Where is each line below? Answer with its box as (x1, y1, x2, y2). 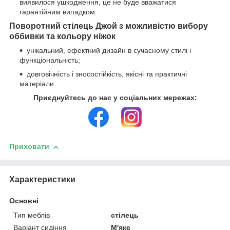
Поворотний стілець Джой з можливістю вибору (9, 22, 208, 31)
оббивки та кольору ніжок (9, 32, 116, 41)
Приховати (9, 142, 49, 151)
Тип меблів (13, 211, 50, 220)
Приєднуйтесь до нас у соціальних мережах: (33, 93, 197, 102)
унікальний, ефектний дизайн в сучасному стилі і (27, 46, 191, 55)
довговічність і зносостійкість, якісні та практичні (27, 70, 187, 79)
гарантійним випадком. (20, 8, 97, 16)
